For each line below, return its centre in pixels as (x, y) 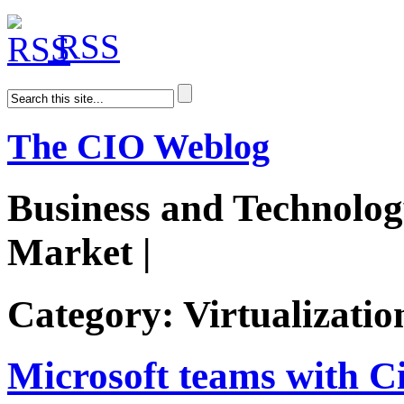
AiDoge (232, 252)
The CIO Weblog (138, 146)
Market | (89, 252)
